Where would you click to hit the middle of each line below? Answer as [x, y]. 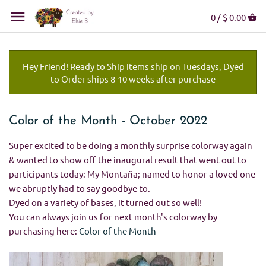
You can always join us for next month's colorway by [113, 216]
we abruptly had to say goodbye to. [80, 188]
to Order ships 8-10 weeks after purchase [133, 79]
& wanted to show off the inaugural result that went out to [128, 159]
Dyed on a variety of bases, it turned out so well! [105, 202]
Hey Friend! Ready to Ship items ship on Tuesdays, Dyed [133, 66]
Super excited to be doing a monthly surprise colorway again [131, 145]
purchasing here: [44, 230]
